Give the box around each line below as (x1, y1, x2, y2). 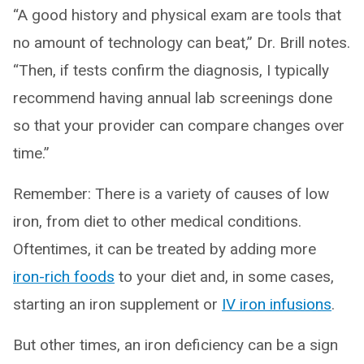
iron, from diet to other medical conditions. (13, 211, 301, 231)
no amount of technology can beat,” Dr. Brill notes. (13, 32, 350, 52)
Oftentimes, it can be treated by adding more (13, 239, 316, 258)
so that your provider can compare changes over (13, 115, 344, 135)
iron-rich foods (13, 266, 115, 286)
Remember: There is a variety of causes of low (13, 184, 329, 203)
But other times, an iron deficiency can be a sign (13, 335, 338, 354)
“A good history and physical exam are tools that (13, 5, 341, 24)
